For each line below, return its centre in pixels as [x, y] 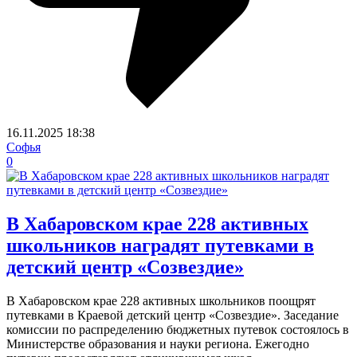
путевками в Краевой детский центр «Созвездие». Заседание [173, 315]
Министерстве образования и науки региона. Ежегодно [158, 343]
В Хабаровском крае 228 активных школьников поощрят [161, 300]
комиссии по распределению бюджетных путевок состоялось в [178, 329]
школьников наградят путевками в [160, 245]
